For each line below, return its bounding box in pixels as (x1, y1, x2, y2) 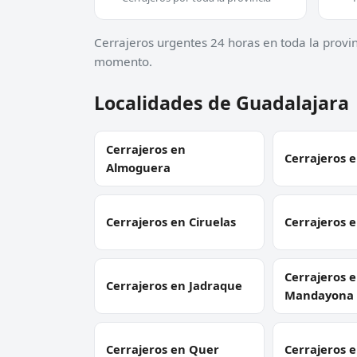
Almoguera (106, 159, 171, 175)
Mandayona (284, 286, 354, 303)
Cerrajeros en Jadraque (106, 277, 242, 294)
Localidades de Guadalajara (94, 89, 349, 116)
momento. (94, 53, 152, 69)
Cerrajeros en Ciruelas (106, 214, 236, 230)
